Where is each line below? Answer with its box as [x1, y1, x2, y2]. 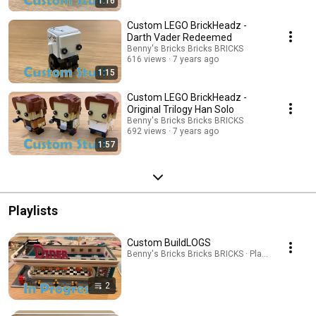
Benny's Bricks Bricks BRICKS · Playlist [127, 249, 278, 260]
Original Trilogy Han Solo [127, 104, 234, 116]
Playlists [8, 203, 58, 219]
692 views [127, 126, 166, 137]
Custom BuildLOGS [127, 237, 211, 249]
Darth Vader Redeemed [127, 32, 232, 44]
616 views [127, 54, 166, 65]
